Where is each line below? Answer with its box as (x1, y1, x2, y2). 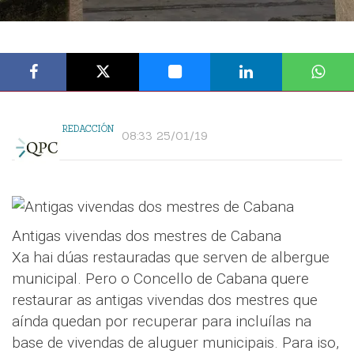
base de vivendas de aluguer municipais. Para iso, (12, 333, 339, 352)
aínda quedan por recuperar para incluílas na (12, 312, 311, 330)
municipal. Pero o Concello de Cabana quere (12, 269, 309, 288)
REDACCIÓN (62, 123, 114, 134)
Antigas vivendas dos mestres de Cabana (12, 227, 281, 245)
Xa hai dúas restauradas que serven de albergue (12, 248, 330, 266)
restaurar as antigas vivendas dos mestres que (12, 291, 318, 309)
